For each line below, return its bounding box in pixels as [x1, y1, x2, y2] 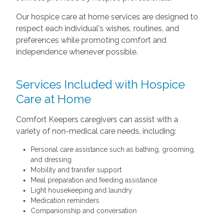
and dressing [30, 155, 72, 163]
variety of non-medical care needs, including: [16, 126, 176, 136]
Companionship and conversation [30, 206, 137, 215]
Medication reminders [30, 196, 99, 204]
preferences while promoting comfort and [16, 35, 166, 45]
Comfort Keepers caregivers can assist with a [16, 114, 178, 124]
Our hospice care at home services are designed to [16, 12, 198, 21]
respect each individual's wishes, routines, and [16, 23, 179, 33]
